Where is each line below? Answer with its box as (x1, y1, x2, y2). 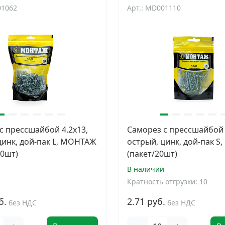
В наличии (127, 164, 164, 174)
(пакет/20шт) (127, 148, 177, 159)
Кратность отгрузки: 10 (127, 177, 207, 186)
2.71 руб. (127, 195, 165, 207)
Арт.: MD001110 (127, 3, 181, 13)
